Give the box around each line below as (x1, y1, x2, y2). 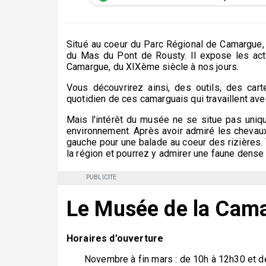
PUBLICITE (86, 174, 117, 180)
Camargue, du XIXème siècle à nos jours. (66, 61, 239, 72)
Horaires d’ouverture (66, 233, 164, 244)
